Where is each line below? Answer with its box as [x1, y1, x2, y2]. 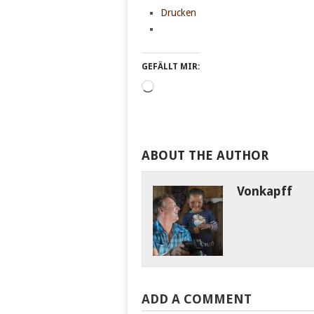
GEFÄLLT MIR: [142, 62, 200, 72]
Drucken [160, 7, 196, 19]
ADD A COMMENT [142, 292, 252, 307]
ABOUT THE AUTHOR [142, 148, 268, 163]
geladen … [153, 97, 200, 109]
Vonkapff [236, 184, 292, 199]
